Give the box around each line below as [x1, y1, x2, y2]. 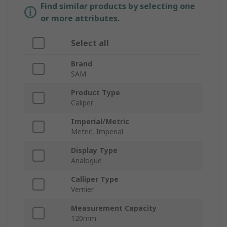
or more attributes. [41, 13, 120, 24]
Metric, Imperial [71, 127, 123, 137]
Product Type [71, 88, 120, 98]
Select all [71, 37, 109, 49]
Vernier [71, 184, 94, 195]
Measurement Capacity [71, 203, 157, 213]
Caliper [71, 98, 93, 108]
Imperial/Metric [71, 117, 129, 127]
